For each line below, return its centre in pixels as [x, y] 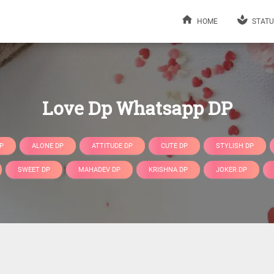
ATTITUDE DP [112, 146]
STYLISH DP [235, 146]
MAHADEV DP [99, 169]
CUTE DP [174, 146]
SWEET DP [34, 169]
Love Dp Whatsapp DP [137, 108]
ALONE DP [48, 146]
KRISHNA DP [168, 169]
